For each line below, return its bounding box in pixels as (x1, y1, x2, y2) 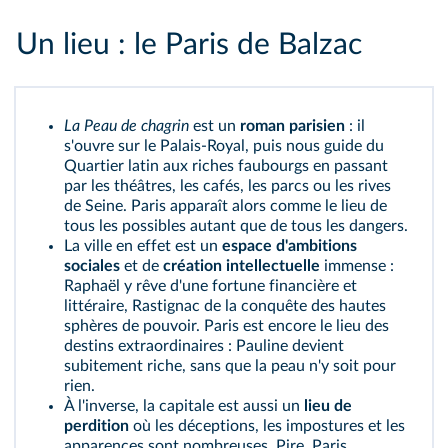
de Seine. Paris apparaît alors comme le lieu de (64, 198, 387, 214)
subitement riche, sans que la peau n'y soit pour (64, 358, 396, 374)
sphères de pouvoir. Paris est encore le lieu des (64, 318, 389, 334)
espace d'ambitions (222, 238, 357, 254)
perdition (64, 418, 129, 434)
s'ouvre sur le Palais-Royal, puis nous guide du (64, 138, 384, 154)
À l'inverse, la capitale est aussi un (64, 398, 304, 414)
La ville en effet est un (64, 238, 222, 254)
